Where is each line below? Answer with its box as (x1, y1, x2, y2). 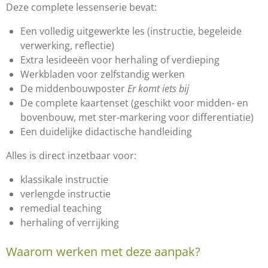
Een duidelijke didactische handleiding (20, 125, 192, 138)
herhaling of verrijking (20, 216, 119, 229)
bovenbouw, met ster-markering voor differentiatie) (20, 111, 254, 124)
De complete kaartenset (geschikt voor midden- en (20, 96, 248, 109)
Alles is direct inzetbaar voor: (6, 149, 136, 162)
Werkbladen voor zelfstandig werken (20, 68, 185, 81)
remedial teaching (20, 202, 102, 215)
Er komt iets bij (127, 82, 189, 95)
